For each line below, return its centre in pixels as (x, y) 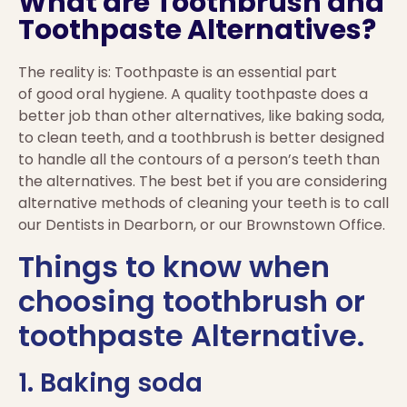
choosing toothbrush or (192, 301)
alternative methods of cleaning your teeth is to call (203, 203)
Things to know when (174, 266)
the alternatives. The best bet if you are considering (203, 182)
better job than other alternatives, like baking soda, (201, 116)
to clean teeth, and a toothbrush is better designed (201, 138)
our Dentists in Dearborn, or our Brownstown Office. (202, 225)
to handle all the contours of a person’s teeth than (199, 160)
